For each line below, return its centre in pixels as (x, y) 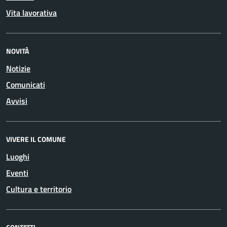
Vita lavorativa (31, 13)
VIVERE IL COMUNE (36, 139)
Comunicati (26, 85)
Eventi (17, 173)
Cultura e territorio (39, 189)
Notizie (18, 68)
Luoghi (18, 157)
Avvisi (17, 101)
